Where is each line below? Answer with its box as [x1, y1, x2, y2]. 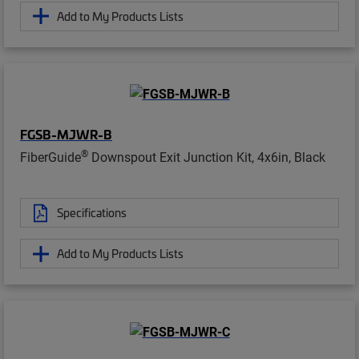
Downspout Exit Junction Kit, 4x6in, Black [88, 148, 325, 166]
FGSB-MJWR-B [20, 125, 112, 143]
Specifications [57, 204, 127, 221]
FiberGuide [20, 148, 81, 166]
